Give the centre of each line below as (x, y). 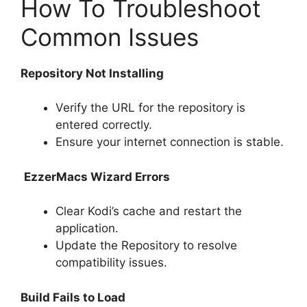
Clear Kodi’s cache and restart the (149, 211)
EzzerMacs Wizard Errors (97, 176)
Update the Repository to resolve (146, 246)
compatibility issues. (111, 263)
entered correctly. (104, 125)
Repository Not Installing (92, 73)
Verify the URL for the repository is (150, 108)
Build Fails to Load (73, 297)
